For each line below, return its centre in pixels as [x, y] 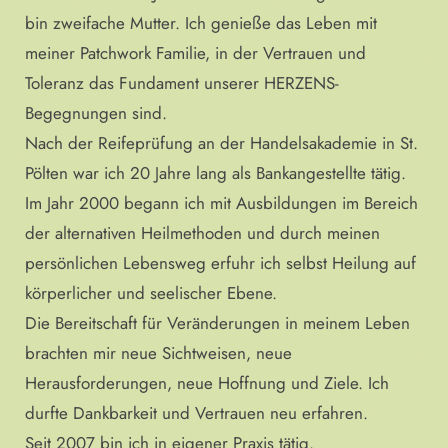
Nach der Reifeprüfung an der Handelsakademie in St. [221, 142]
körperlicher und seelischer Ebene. [151, 292]
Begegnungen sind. [96, 112]
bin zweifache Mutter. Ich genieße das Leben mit [201, 22]
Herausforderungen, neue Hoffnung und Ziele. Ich [207, 382]
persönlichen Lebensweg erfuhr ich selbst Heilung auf [220, 262]
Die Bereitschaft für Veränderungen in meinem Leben [217, 322]
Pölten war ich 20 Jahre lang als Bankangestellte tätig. [215, 172]
